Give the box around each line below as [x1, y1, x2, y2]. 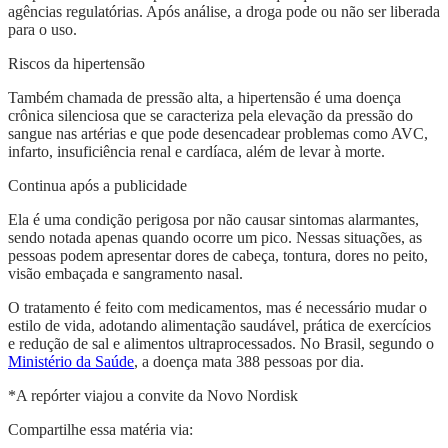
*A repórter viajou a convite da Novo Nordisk [8, 386, 298, 404]
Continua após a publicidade [8, 176, 187, 194]
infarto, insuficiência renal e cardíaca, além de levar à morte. [8, 142, 385, 160]
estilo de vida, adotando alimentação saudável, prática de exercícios [8, 316, 431, 334]
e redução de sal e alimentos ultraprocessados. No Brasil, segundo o [8, 334, 434, 352]
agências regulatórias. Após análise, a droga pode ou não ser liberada [8, 2, 440, 20]
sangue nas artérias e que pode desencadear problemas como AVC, [8, 124, 428, 142]
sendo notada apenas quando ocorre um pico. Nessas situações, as [8, 228, 422, 246]
